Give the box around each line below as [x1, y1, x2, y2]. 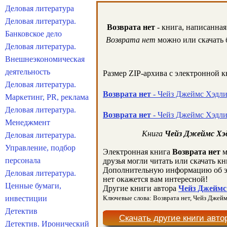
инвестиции [5, 194, 47, 203]
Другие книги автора [103, 184, 178, 193]
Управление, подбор [5, 143, 75, 152]
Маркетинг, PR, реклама [5, 93, 89, 101]
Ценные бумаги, [5, 181, 61, 190]
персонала [5, 156, 41, 165]
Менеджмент [5, 118, 50, 127]
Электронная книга [103, 147, 172, 156]
